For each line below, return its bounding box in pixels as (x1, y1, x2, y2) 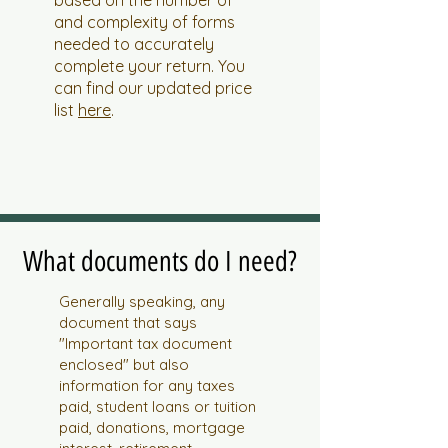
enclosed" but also (59, 355, 189, 374)
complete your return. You (54, 56, 245, 76)
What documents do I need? (23, 244, 297, 278)
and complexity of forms (54, 12, 235, 32)
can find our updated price (54, 78, 252, 98)
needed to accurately (54, 34, 214, 54)
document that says (59, 313, 197, 332)
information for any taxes (59, 376, 235, 395)
